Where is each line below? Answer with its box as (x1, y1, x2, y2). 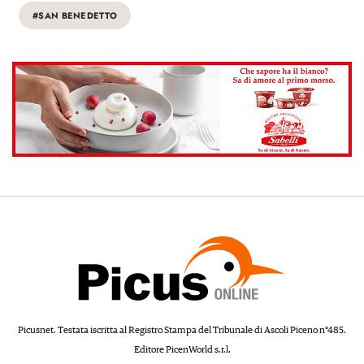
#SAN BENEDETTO (32, 9, 118, 23)
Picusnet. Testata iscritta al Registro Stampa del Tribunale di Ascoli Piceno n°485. (18, 324, 346, 336)
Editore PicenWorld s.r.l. (133, 344, 231, 355)
